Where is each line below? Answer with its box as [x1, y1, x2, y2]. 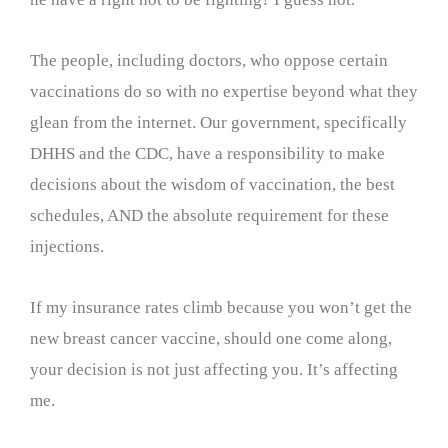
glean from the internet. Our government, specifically [30, 112, 407, 132]
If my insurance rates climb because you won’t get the [30, 297, 412, 317]
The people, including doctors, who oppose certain [30, 50, 388, 70]
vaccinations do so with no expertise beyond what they [30, 81, 418, 101]
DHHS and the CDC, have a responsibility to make [30, 143, 385, 163]
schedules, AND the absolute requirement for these [30, 205, 389, 225]
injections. [30, 236, 104, 256]
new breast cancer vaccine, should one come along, [30, 328, 392, 348]
